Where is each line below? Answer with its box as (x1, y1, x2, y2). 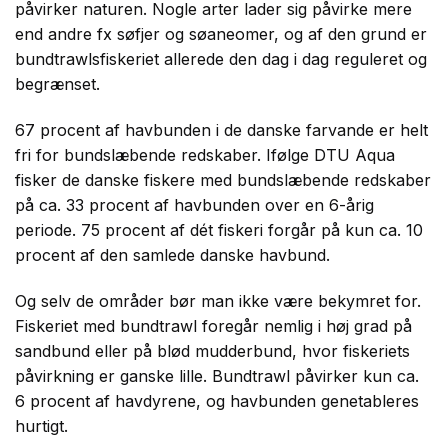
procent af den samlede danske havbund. (15, 244, 330, 265)
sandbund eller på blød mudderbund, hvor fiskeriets (15, 340, 410, 361)
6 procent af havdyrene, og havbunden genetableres (15, 390, 419, 411)
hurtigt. (15, 415, 68, 436)
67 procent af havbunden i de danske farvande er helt (15, 119, 428, 140)
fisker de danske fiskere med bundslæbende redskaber (15, 169, 431, 190)
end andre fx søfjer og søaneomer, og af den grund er (15, 24, 427, 45)
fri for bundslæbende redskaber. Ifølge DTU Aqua (15, 144, 395, 165)
